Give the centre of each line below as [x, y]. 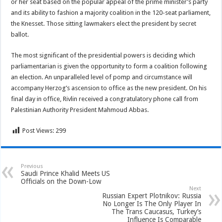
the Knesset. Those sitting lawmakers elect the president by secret [104, 24]
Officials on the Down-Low [61, 181]
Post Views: [38, 131]
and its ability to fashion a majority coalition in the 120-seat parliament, [111, 13]
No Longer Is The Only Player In [152, 204]
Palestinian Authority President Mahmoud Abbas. [80, 110]
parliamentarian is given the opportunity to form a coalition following [109, 66]
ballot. [20, 34]
